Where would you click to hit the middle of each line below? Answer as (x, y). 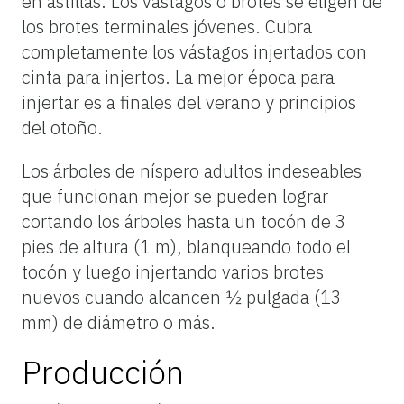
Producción (103, 372)
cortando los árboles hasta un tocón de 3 (184, 221)
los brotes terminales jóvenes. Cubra (167, 26)
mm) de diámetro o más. (119, 322)
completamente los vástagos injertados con (194, 51)
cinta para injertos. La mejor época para (178, 77)
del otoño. (62, 127)
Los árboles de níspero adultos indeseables (192, 170)
